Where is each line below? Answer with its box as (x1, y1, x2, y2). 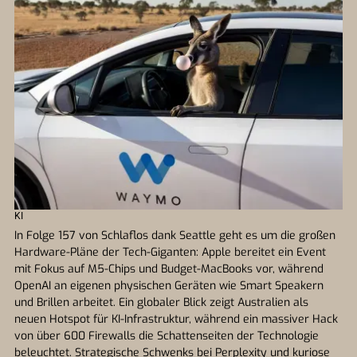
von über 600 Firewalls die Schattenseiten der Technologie (14, 328, 319, 343)
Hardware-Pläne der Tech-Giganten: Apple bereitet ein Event (14, 245, 326, 260)
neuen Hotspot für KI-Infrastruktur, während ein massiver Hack (14, 312, 338, 327)
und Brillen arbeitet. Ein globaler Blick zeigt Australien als (14, 295, 308, 310)
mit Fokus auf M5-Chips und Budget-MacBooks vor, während (14, 261, 324, 277)
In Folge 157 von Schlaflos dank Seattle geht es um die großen (14, 228, 335, 243)
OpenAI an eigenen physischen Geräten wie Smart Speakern (14, 278, 324, 293)
